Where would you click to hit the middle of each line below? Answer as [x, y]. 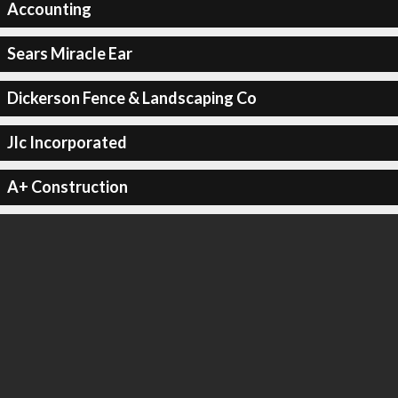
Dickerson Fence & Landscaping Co [131, 98]
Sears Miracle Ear [69, 53]
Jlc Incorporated [67, 142]
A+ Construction [67, 187]
